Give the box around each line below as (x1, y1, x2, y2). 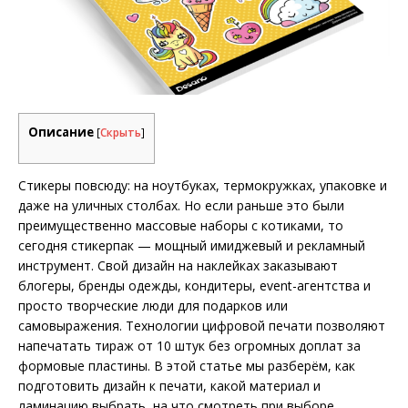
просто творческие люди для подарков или (18, 297, 288, 315)
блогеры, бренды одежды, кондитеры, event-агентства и (18, 277, 371, 295)
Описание (28, 123, 94, 140)
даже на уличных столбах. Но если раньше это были (18, 197, 344, 215)
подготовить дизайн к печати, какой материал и (18, 377, 321, 395)
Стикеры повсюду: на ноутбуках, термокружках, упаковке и (18, 177, 387, 195)
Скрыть (100, 124, 141, 140)
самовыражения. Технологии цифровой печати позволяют (18, 317, 385, 335)
